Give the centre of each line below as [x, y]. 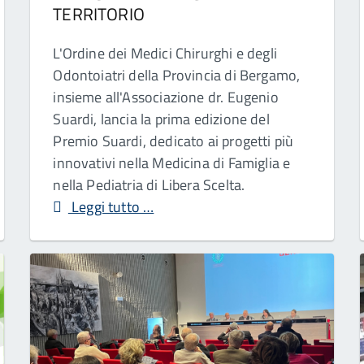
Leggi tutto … [111, 207]
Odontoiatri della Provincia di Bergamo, [177, 76]
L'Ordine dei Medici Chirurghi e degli [165, 54]
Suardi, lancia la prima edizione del [161, 119]
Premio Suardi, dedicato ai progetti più [173, 141]
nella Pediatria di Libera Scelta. [149, 185]
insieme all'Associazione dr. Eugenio [166, 97]
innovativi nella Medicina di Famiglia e [172, 163]
